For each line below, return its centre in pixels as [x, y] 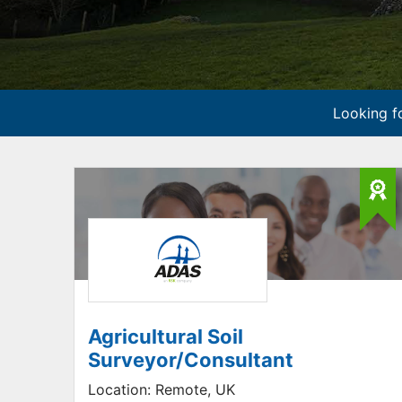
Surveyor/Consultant [191, 360]
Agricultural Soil [166, 336]
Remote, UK [193, 389]
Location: [119, 389]
